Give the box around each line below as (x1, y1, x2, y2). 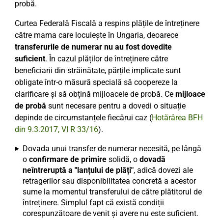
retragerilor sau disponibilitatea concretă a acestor (23, 176, 196, 186)
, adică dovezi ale (134, 165, 193, 175)
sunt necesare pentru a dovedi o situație (46, 101, 186, 110)
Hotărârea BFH (152, 113, 203, 122)
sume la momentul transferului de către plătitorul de (23, 187, 202, 196)
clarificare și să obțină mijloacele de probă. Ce (15, 89, 175, 99)
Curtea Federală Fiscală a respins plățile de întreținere (15, 19, 199, 28)
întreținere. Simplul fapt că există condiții (23, 198, 164, 207)
